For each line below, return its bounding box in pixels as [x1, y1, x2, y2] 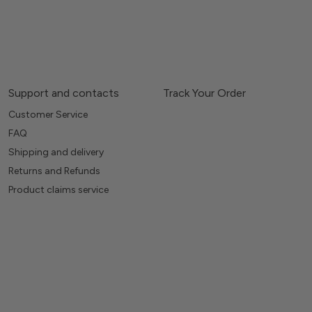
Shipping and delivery [8, 146, 104, 158]
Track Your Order [163, 86, 246, 100]
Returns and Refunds [8, 164, 100, 177]
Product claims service [8, 183, 109, 196]
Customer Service [8, 108, 88, 120]
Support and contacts [8, 86, 119, 100]
